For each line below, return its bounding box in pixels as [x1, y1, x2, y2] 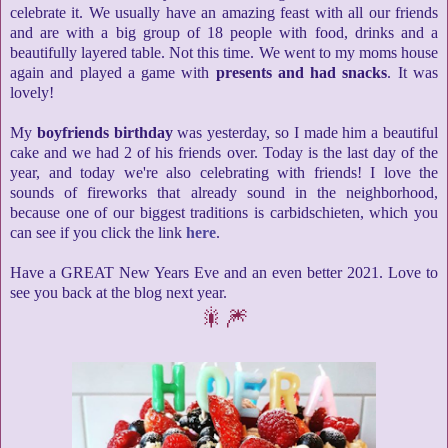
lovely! [10, 83, 54, 101]
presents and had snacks [215, 63, 388, 81]
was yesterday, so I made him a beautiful [172, 123, 439, 141]
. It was [387, 63, 439, 81]
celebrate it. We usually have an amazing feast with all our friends [10, 3, 438, 21]
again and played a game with [10, 63, 216, 81]
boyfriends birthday [36, 123, 173, 141]
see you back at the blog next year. [10, 283, 227, 301]
